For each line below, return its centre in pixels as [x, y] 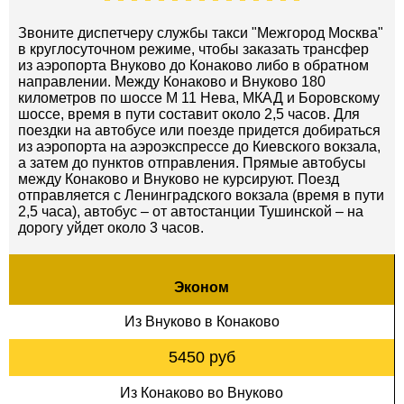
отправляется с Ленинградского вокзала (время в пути [201, 195]
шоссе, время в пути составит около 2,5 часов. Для [189, 114]
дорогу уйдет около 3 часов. [111, 227]
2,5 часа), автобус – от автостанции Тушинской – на [191, 211]
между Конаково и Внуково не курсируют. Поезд [179, 179]
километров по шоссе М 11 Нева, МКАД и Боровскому [199, 97]
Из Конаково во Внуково [202, 392]
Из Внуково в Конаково [202, 321]
